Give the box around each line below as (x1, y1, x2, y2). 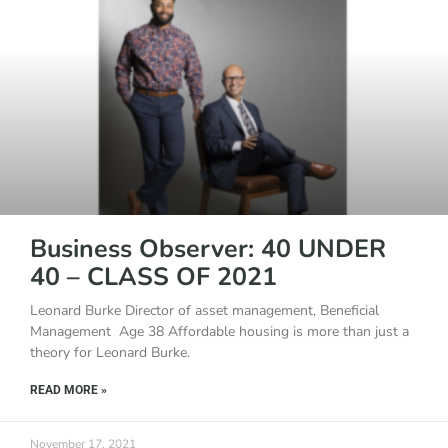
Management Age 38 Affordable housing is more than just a (30, 321, 409, 341)
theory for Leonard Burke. (30, 342, 190, 362)
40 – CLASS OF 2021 (30, 259, 277, 294)
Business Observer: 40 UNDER (30, 231, 386, 266)
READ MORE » (30, 382, 107, 397)
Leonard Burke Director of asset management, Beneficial (30, 300, 379, 320)
